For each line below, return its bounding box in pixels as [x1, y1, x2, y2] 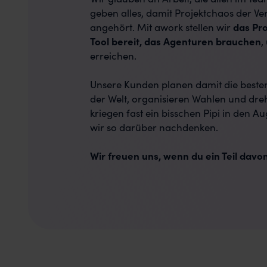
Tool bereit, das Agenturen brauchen [90, 34, 262, 48]
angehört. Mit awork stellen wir [90, 20, 234, 35]
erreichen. [90, 48, 137, 63]
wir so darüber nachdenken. [90, 120, 219, 135]
